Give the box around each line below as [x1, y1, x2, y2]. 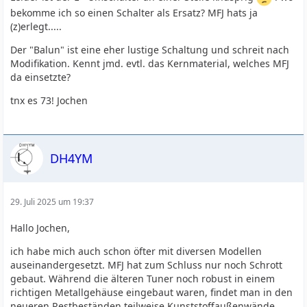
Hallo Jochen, [10, 221, 71, 234]
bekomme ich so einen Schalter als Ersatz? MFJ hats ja [10, 6, 258, 19]
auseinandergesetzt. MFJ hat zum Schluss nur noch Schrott [10, 258, 283, 271]
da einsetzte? [10, 71, 71, 84]
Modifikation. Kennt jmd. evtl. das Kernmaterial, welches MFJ [10, 57, 290, 70]
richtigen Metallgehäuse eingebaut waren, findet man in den [10, 286, 293, 299]
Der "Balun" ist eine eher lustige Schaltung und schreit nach [10, 43, 290, 56]
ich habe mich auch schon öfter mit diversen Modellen [10, 245, 262, 258]
